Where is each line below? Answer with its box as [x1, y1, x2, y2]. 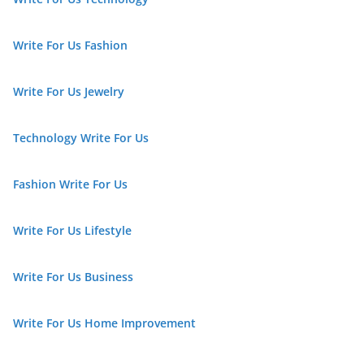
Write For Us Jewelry [13, 84, 124, 99]
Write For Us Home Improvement [13, 315, 196, 331]
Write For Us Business [13, 269, 133, 284]
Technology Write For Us [13, 130, 149, 145]
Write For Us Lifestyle [13, 223, 132, 238]
